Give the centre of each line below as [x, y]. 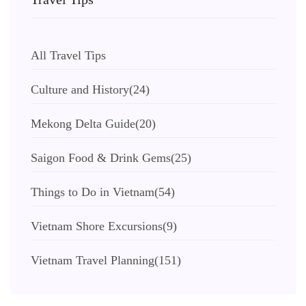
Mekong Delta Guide [83, 124]
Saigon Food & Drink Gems [101, 158]
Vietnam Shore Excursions [97, 226]
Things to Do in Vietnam [93, 192]
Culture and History [80, 89]
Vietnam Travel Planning [93, 260]
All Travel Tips [68, 55]
